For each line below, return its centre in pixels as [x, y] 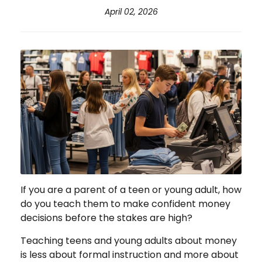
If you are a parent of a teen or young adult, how [131, 189]
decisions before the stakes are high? [109, 218]
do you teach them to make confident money [125, 204]
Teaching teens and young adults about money [129, 240]
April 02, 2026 [131, 12]
